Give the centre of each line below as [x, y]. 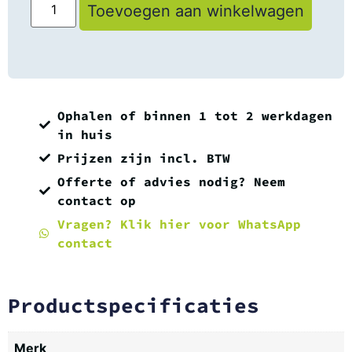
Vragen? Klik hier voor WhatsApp [179, 224]
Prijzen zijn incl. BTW [143, 158]
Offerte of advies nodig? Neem [171, 181]
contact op [96, 200]
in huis [84, 134]
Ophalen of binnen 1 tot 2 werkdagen [194, 115]
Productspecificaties [134, 305]
